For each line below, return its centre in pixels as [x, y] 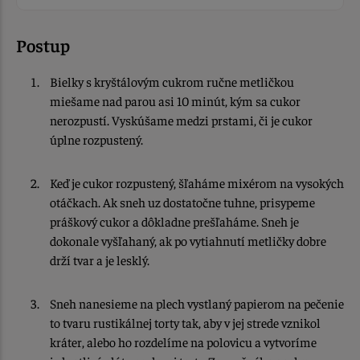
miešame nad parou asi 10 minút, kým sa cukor [175, 101]
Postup [43, 45]
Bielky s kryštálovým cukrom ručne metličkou [172, 82]
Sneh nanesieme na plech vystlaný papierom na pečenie [197, 303]
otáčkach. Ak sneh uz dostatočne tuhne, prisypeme [182, 202]
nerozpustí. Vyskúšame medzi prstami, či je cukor [181, 120]
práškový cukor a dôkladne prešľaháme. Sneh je [174, 221]
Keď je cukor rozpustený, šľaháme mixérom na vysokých [197, 183]
